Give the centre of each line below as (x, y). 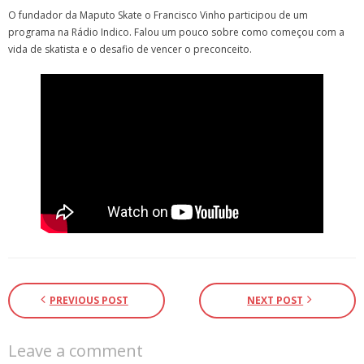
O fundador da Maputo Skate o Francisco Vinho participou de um (158, 15)
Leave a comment (76, 350)
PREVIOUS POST (89, 300)
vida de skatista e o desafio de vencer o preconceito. (130, 49)
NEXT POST (275, 300)
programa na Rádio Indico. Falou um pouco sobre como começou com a (176, 32)
